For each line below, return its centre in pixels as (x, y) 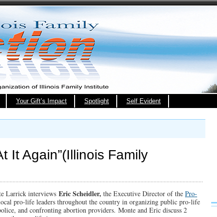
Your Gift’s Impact (41, 101)
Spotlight (97, 101)
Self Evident (144, 101)
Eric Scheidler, (80, 194)
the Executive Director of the (143, 194)
